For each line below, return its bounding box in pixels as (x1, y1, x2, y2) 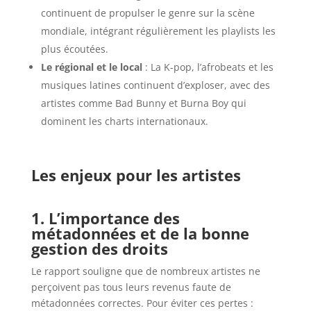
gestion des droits (31, 238, 168, 260)
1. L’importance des (31, 208, 180, 229)
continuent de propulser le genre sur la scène (40, 6, 255, 20)
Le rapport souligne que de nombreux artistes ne (31, 264, 260, 278)
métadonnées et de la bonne (31, 223, 249, 244)
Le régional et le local (40, 60, 142, 74)
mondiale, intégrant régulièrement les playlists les (40, 24, 276, 38)
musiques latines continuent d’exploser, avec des (40, 78, 270, 92)
